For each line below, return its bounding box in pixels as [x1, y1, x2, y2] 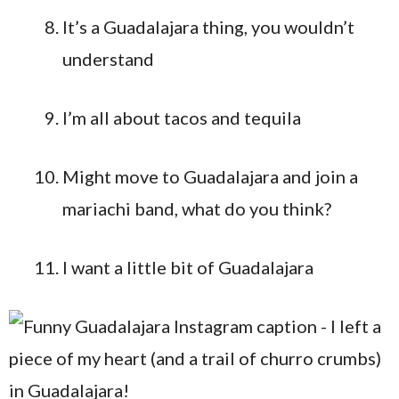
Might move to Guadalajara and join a [62, 166, 358, 187]
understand [62, 48, 154, 69]
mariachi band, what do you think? [62, 198, 331, 219]
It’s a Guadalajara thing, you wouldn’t [62, 16, 354, 37]
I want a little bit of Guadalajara [62, 256, 313, 278]
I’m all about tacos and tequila [62, 107, 301, 128]
